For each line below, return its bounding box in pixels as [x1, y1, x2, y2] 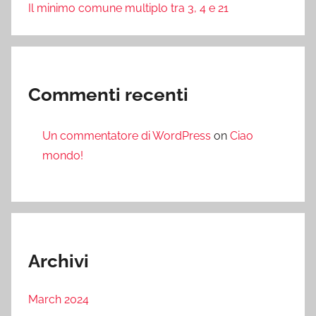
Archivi [28, 250, 89, 272]
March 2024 [28, 292, 89, 306]
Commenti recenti [28, 83, 188, 105]
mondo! [42, 148, 83, 162]
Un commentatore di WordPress [42, 128, 211, 142]
